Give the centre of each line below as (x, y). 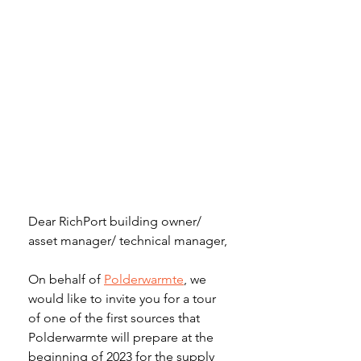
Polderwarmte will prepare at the (122, 338)
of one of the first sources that (116, 318)
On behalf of (66, 280)
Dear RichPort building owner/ (116, 222)
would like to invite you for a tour (124, 299)
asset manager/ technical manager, (128, 241)
